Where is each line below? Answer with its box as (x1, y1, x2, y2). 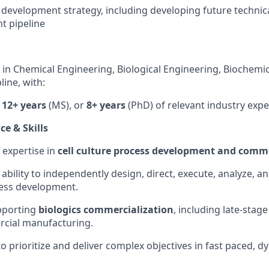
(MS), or (46, 98, 86, 112)
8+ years (86, 98, 125, 112)
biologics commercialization (38, 203, 174, 216)
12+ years (2, 98, 46, 112)
